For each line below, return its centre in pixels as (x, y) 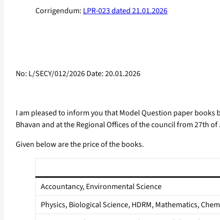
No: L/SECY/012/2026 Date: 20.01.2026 (78, 74)
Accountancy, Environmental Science (101, 187)
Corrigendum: (59, 11)
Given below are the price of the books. (80, 145)
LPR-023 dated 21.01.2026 (125, 11)
